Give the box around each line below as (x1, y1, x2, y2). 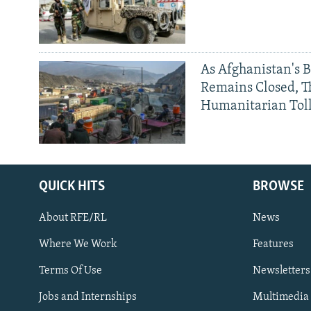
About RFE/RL (39, 212, 107, 224)
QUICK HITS (39, 179, 105, 194)
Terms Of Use (39, 264, 102, 276)
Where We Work (39, 238, 117, 250)
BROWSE (253, 179, 304, 194)
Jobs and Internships (39, 291, 137, 303)
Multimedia (253, 291, 309, 303)
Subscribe (12, 259, 61, 273)
